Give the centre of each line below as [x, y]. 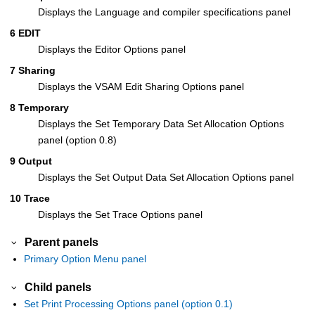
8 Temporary [39, 107]
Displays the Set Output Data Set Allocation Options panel [166, 177]
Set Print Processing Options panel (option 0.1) [128, 303]
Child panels [58, 287]
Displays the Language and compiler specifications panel [164, 12]
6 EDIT [25, 33]
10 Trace [30, 198]
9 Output [31, 161]
